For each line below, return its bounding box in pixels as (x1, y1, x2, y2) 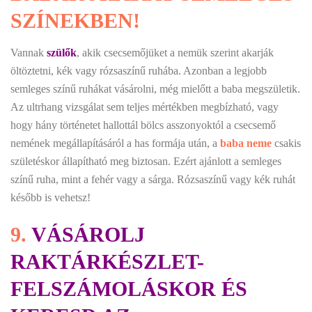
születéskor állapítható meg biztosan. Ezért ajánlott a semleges (10, 155, 281, 167)
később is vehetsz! (10, 191, 91, 203)
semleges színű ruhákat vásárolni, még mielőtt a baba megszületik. (10, 82, 300, 95)
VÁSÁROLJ (31, 222, 145, 246)
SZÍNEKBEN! (10, 8, 140, 32)
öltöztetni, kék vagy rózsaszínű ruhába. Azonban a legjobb (10, 64, 267, 77)
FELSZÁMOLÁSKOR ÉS (10, 276, 247, 300)
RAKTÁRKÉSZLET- (10, 249, 204, 273)
